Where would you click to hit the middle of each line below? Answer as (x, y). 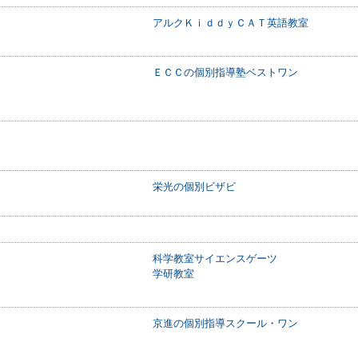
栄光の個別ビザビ (194, 187)
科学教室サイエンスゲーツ (215, 259)
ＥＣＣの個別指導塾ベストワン (225, 72)
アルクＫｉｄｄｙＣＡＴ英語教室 (231, 23)
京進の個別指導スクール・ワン (225, 323)
